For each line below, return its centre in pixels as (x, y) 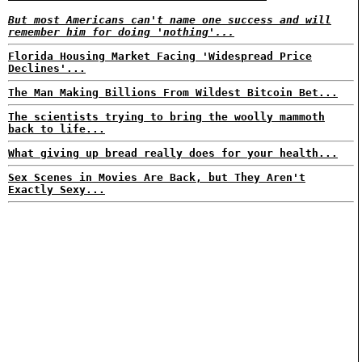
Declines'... (47, 68)
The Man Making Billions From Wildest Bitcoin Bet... (173, 93)
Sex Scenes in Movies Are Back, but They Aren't (157, 177)
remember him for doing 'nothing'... (121, 32)
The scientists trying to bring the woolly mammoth (166, 117)
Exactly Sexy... (57, 189)
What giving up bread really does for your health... (173, 153)
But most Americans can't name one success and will (170, 20)
